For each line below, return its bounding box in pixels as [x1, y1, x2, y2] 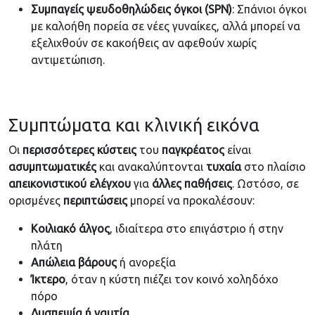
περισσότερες [22, 143, 94, 157]
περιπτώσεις [63, 194, 127, 207]
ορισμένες [8, 194, 63, 207]
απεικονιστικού [8, 177, 86, 191]
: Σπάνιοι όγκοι [232, 3, 307, 16]
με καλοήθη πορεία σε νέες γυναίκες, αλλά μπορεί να [31, 20, 300, 33]
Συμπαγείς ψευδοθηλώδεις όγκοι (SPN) [31, 3, 232, 16]
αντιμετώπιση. [31, 53, 105, 67]
